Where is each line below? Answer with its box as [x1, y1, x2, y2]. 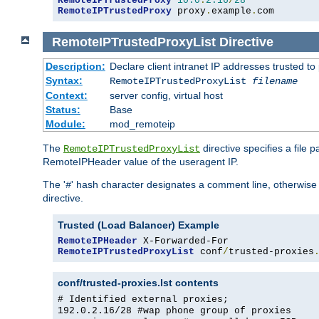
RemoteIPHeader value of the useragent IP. [43, 156, 239, 168]
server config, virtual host [109, 90, 223, 102]
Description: [45, 61, 105, 73]
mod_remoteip [109, 118, 175, 130]
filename [251, 75, 298, 88]
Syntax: [45, 75, 83, 87]
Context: [45, 90, 88, 102]
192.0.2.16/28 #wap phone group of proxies [58, 305, 291, 317]
